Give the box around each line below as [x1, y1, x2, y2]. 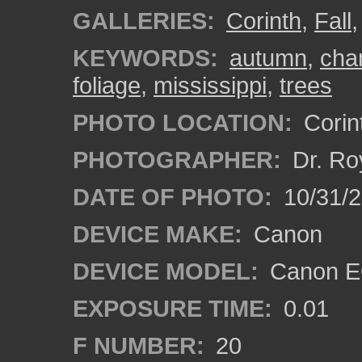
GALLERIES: [73, 7, 215, 34]
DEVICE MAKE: [73, 221, 242, 247]
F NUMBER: [73, 332, 204, 359]
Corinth [226, 7, 301, 34]
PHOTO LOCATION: [73, 109, 293, 136]
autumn [229, 44, 307, 71]
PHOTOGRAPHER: [73, 146, 281, 173]
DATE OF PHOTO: [73, 183, 272, 210]
